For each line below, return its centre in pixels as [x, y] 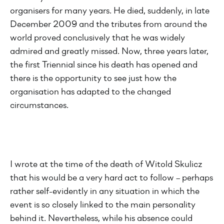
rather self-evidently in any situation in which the [105, 192]
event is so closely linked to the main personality [103, 205]
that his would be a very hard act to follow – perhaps [111, 178]
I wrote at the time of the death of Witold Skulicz [106, 165]
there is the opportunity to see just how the [93, 79]
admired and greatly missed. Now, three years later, [109, 52]
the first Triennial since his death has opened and [104, 65]
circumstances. [39, 106]
